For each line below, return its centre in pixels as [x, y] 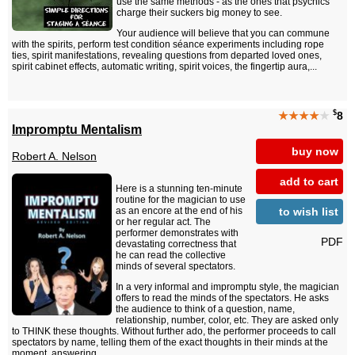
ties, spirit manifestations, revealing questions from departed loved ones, [167, 56]
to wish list [309, 211]
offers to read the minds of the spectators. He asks [222, 298]
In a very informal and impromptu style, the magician [227, 287]
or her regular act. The [163, 222]
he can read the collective [171, 256]
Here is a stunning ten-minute [179, 189]
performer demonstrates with [177, 233]
